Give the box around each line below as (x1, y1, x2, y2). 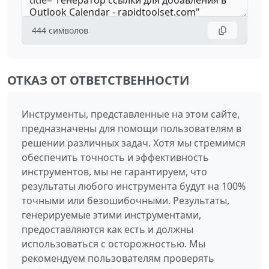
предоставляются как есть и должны (22, 222, 193, 236)
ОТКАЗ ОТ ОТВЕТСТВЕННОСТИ (7, 71, 189, 88)
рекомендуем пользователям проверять (22, 251, 214, 265)
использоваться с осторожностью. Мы (22, 237, 205, 250)
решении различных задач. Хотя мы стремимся (22, 136, 246, 150)
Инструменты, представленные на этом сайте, (22, 107, 240, 121)
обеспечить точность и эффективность (22, 150, 209, 164)
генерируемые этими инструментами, (22, 208, 201, 222)
